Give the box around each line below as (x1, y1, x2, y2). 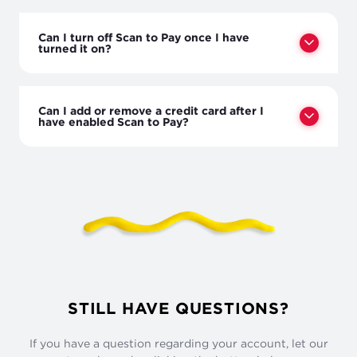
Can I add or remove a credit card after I (38, 104, 264, 116)
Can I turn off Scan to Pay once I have (38, 30, 249, 43)
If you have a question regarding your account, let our (29, 336, 328, 349)
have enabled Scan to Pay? (38, 115, 189, 127)
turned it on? (38, 41, 112, 54)
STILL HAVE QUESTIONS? (68, 298, 289, 316)
